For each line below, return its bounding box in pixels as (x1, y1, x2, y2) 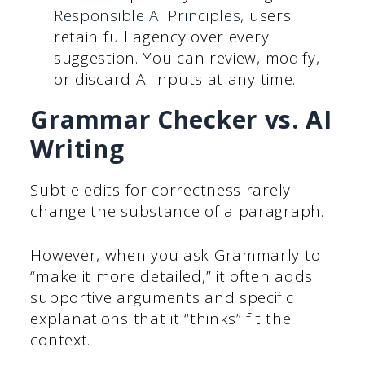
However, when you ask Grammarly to (30, 244, 321, 266)
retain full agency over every (53, 25, 270, 47)
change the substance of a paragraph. (30, 200, 324, 222)
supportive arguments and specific (30, 287, 294, 309)
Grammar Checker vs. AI (30, 102, 332, 136)
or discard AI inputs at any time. (53, 68, 297, 90)
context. (30, 329, 91, 351)
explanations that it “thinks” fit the (30, 308, 292, 330)
